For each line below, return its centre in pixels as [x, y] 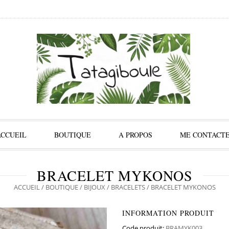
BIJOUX [94, 187]
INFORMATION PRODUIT [168, 213]
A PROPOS [135, 135]
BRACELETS [128, 187]
